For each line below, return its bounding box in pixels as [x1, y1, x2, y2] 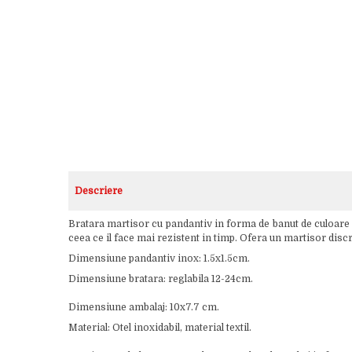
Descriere [75, 185, 123, 196]
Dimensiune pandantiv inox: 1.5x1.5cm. [68, 253, 250, 264]
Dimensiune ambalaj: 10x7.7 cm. [68, 302, 219, 313]
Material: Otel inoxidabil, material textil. [68, 322, 251, 333]
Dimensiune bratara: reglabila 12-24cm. [68, 273, 253, 284]
